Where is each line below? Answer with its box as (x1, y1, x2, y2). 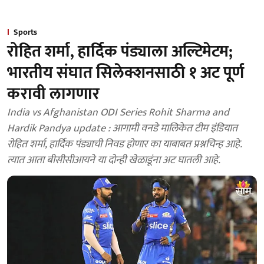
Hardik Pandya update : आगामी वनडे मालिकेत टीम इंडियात (7, 120, 237, 137)
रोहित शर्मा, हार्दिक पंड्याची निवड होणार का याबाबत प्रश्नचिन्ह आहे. (7, 136, 242, 153)
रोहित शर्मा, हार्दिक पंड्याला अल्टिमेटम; (7, 38, 233, 65)
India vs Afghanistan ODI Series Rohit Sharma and (7, 104, 229, 121)
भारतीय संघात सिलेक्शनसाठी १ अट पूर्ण (7, 59, 244, 87)
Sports (14, 25, 37, 39)
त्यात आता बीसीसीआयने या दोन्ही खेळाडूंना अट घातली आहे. (7, 151, 220, 169)
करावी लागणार (7, 80, 100, 108)
